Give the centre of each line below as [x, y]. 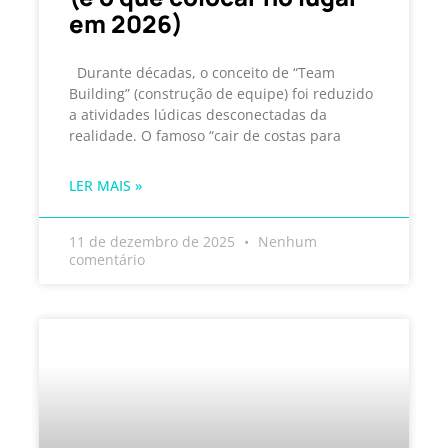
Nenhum [285, 241]
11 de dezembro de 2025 [154, 241]
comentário [107, 259]
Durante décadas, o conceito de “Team [202, 72]
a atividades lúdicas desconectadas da [198, 114]
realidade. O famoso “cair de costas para [205, 135]
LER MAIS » [105, 185]
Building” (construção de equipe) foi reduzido [221, 93]
